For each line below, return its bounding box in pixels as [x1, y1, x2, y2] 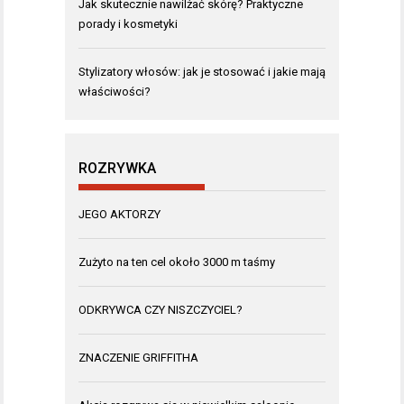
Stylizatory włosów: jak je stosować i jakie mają [78, 64, 326, 78]
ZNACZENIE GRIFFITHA [78, 350, 198, 364]
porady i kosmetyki [78, 16, 178, 31]
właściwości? [78, 84, 151, 98]
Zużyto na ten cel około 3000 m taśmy [78, 254, 275, 269]
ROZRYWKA [78, 159, 156, 177]
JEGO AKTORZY [78, 207, 161, 221]
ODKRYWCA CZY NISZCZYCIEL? [78, 302, 243, 317]
